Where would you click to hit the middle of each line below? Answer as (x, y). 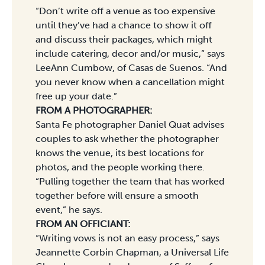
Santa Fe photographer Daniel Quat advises (130, 124)
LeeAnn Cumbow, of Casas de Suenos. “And (131, 67)
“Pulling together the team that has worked (130, 181)
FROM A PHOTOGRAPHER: (94, 110)
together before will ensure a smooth (117, 195)
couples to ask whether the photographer (127, 138)
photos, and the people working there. (120, 167)
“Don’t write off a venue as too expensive (125, 11)
